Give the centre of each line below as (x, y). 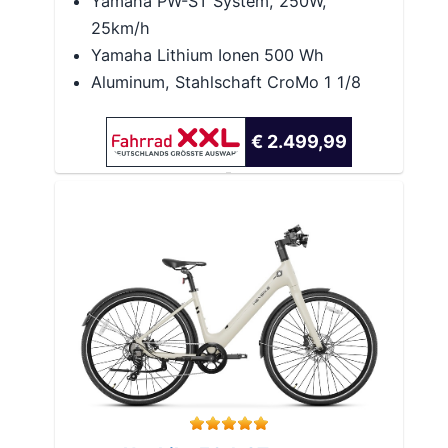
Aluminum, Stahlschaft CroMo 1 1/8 (225, 82)
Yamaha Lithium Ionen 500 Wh (207, 55)
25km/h (120, 28)
